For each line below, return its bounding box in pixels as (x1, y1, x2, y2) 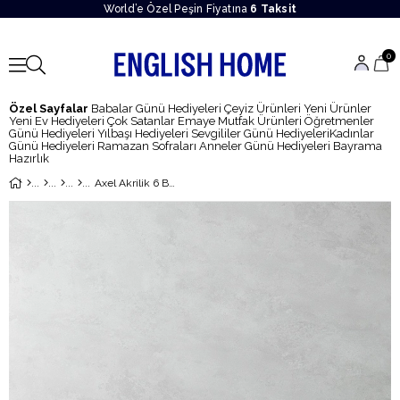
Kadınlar (329, 127, 374, 140)
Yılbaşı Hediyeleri (97, 127, 188, 140)
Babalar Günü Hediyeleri (91, 102, 221, 115)
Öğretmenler (304, 114, 374, 128)
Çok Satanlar (107, 114, 175, 128)
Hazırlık (9, 152, 49, 165)
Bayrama (333, 139, 382, 153)
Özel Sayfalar (9, 102, 88, 115)
